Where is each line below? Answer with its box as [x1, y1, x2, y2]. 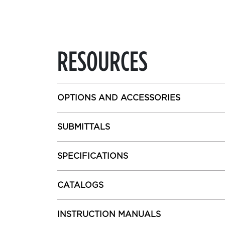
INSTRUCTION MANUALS [57, 209, 161, 219]
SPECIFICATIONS [57, 151, 128, 161]
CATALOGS [57, 180, 103, 190]
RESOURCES [57, 46, 148, 75]
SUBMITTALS [57, 122, 110, 132]
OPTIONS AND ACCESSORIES [57, 93, 180, 102]
